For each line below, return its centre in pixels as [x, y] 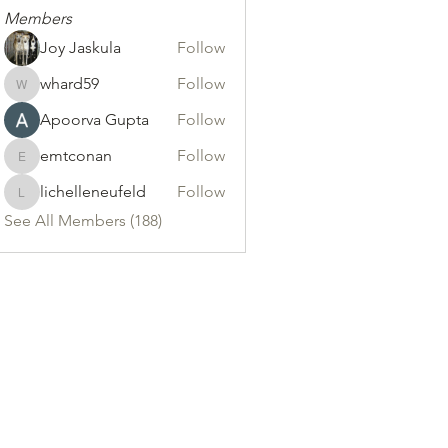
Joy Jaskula [80, 47]
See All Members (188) [82, 220]
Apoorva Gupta [94, 119]
